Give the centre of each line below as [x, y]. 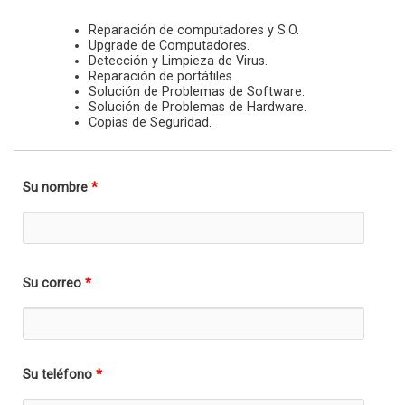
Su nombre [57, 187]
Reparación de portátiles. [162, 77]
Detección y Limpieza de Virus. [179, 61]
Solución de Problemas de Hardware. [198, 108]
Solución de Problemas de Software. [197, 92]
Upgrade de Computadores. [170, 46]
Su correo [54, 283]
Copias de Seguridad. [151, 123]
